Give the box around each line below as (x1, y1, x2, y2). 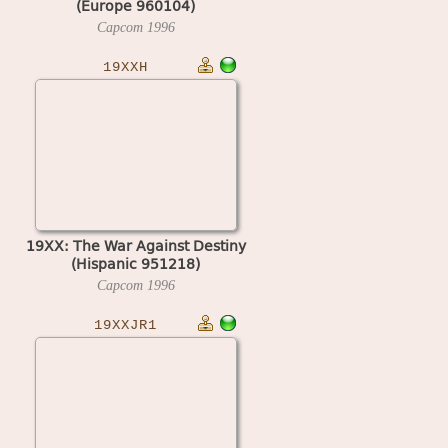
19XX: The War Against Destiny (25, 234, 246, 256)
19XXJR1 (94, 317, 157, 333)
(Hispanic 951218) (71, 252, 200, 274)
